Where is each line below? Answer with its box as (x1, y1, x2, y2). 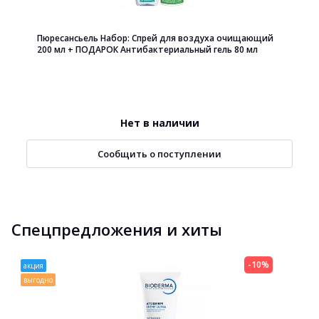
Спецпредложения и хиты (11, 219, 222, 240)
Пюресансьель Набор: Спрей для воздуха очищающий (37, 32, 273, 44)
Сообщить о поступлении (98, 147, 221, 160)
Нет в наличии (120, 116, 199, 130)
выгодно (23, 275, 53, 285)
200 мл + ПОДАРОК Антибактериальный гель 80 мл (37, 43, 258, 56)
